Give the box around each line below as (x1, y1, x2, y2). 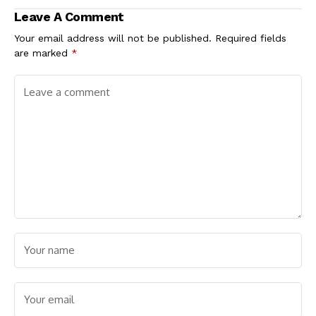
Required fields (215, 32, 286, 44)
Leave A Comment (14, 8, 124, 24)
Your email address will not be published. (14, 32, 212, 44)
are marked (14, 47, 71, 59)
